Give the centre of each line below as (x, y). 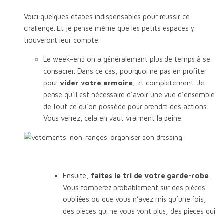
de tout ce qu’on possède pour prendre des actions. (126, 106)
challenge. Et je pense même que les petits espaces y (109, 28)
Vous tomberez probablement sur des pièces (134, 187)
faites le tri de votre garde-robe (150, 175)
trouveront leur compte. (62, 40)
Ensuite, (77, 175)
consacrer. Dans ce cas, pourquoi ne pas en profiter (125, 71)
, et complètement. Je (168, 82)
